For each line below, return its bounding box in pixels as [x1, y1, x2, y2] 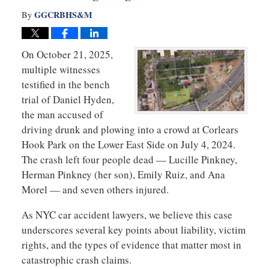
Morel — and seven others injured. [21, 182, 169, 196]
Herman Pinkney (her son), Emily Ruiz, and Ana [21, 167, 225, 181]
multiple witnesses [21, 62, 100, 76]
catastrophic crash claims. [21, 252, 131, 267]
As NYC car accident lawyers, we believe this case [21, 207, 232, 222]
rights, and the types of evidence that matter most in [21, 237, 241, 252]
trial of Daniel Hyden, [21, 92, 114, 106]
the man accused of [21, 107, 103, 121]
